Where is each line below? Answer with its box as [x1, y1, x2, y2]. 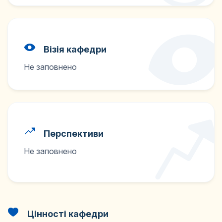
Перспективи [42, 128, 104, 139]
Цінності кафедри [25, 209, 109, 219]
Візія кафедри [42, 44, 107, 55]
